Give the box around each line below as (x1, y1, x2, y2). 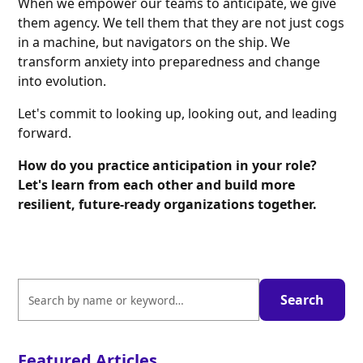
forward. (18, 124, 72, 143)
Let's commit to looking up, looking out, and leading (18, 105, 338, 123)
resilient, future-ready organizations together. (18, 195, 318, 214)
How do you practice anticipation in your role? (18, 156, 318, 175)
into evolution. (18, 72, 107, 91)
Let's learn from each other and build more (18, 176, 296, 194)
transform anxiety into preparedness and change (18, 53, 321, 71)
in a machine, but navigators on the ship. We (18, 33, 291, 52)
